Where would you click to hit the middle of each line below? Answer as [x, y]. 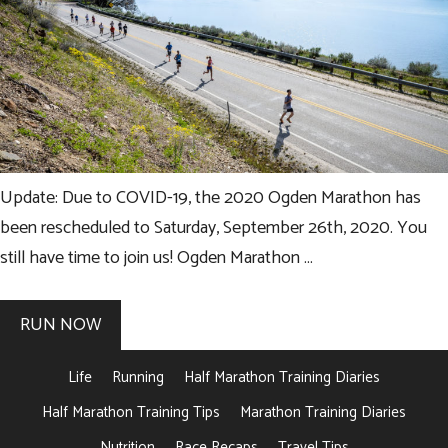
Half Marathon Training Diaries [282, 377]
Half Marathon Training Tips [131, 412]
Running [138, 377]
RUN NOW [60, 324]
